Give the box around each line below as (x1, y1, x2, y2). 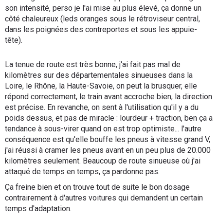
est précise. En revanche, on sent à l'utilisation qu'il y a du (5, 103, 199, 112)
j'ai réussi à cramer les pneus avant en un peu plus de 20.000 (5, 145, 211, 155)
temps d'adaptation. (5, 204, 72, 213)
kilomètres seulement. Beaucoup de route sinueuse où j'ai (5, 156, 200, 165)
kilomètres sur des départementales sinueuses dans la (5, 71, 193, 80)
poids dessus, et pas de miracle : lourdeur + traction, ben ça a (5, 113, 213, 123)
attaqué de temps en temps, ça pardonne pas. (5, 167, 160, 176)
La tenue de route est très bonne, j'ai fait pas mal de (5, 60, 181, 69)
